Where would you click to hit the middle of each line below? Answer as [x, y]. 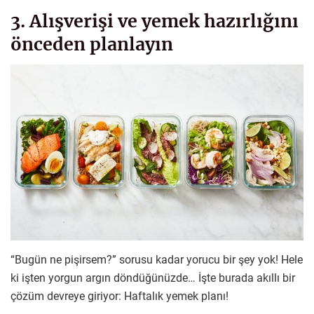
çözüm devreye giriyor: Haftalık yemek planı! [120, 296]
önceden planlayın [92, 44]
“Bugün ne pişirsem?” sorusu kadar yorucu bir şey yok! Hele [157, 259]
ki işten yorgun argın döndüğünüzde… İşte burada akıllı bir [153, 278]
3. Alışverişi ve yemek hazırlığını [155, 21]
